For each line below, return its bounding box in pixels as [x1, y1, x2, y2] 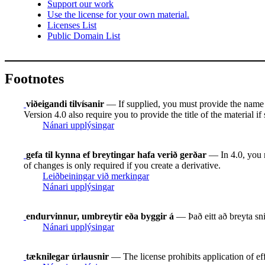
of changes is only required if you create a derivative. [24, 160, 221, 170]
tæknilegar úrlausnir [26, 251, 109, 261]
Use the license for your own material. [47, 9, 189, 20]
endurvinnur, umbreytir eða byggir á [26, 211, 174, 221]
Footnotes [5, 71, 64, 87]
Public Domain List [47, 31, 120, 41]
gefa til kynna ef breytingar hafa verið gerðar [26, 149, 206, 160]
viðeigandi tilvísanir [26, 98, 104, 109]
